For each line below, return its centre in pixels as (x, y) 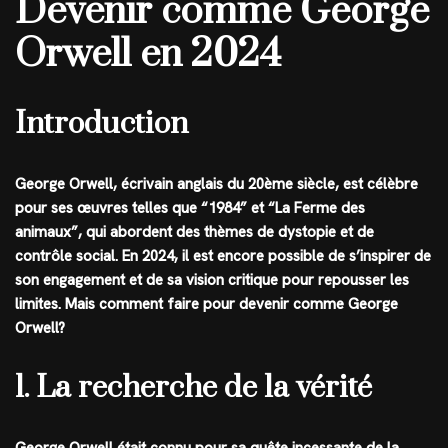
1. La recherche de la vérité (193, 387)
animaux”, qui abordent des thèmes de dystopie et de (194, 231)
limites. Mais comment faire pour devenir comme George (206, 303)
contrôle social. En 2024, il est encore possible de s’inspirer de (223, 255)
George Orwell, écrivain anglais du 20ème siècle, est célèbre (216, 183)
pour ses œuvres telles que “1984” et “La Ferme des (190, 207)
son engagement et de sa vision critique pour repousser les (212, 279)
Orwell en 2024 (148, 54)
